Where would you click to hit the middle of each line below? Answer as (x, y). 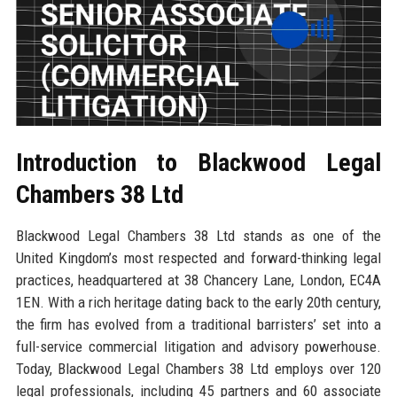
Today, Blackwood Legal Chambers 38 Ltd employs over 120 (198, 368)
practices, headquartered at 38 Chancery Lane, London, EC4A (198, 280)
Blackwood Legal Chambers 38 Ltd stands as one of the (198, 235)
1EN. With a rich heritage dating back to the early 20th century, (198, 302)
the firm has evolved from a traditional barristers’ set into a (198, 324)
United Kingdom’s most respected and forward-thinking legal (198, 257)
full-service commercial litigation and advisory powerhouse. (198, 346)
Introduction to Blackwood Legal (198, 162)
